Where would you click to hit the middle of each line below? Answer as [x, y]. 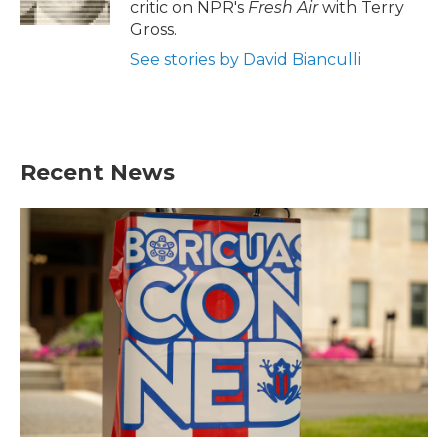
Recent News [97, 172]
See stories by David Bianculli [245, 59]
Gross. [153, 29]
